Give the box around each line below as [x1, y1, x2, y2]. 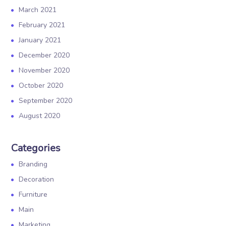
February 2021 [19, 20, 66, 30]
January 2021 [19, 35, 62, 45]
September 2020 [19, 96, 73, 105]
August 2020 [19, 111, 61, 121]
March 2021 [19, 5, 57, 15]
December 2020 [19, 50, 70, 60]
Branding [19, 159, 48, 169]
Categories [11, 141, 61, 155]
